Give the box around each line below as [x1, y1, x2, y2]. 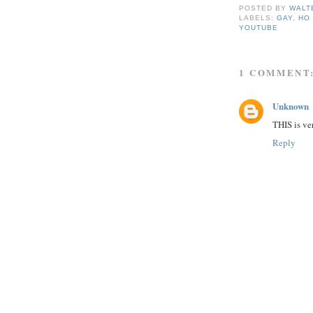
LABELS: [239, 14, 277, 22]
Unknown [272, 99, 309, 113]
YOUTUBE [239, 24, 279, 32]
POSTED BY [239, 4, 290, 13]
